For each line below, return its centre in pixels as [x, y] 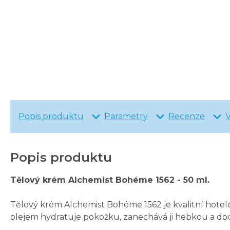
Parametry [126, 117]
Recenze [187, 117]
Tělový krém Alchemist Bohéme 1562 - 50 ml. [110, 180]
